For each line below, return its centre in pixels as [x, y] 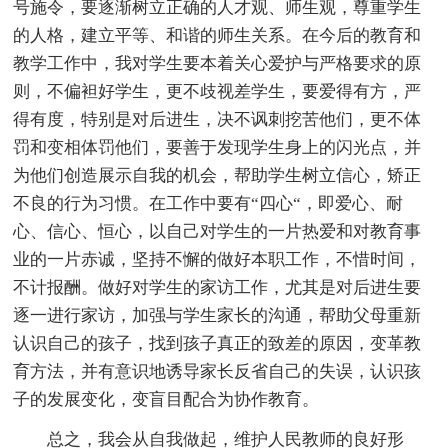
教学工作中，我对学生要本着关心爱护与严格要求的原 [217, 63]
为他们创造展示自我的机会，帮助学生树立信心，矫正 [217, 175]
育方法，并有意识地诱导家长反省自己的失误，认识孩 [217, 371]
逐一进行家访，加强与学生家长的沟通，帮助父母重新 [217, 315]
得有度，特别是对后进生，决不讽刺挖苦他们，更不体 [217, 119]
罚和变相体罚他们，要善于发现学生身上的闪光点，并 [217, 147]
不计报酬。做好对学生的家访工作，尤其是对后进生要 [217, 287]
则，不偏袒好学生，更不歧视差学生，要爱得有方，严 [217, 91]
